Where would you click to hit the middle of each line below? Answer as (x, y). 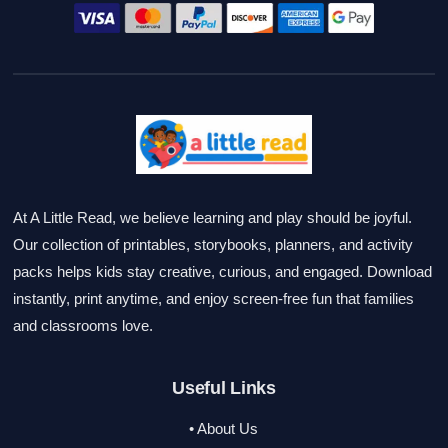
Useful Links (224, 387)
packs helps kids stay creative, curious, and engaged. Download (223, 271)
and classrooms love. (83, 325)
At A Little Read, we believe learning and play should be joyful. (213, 217)
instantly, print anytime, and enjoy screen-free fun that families (214, 298)
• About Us (224, 428)
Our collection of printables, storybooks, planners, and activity (213, 244)
